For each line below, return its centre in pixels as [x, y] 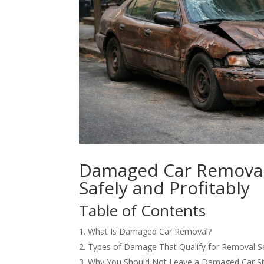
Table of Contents [143, 211]
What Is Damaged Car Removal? [150, 232]
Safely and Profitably [165, 188]
